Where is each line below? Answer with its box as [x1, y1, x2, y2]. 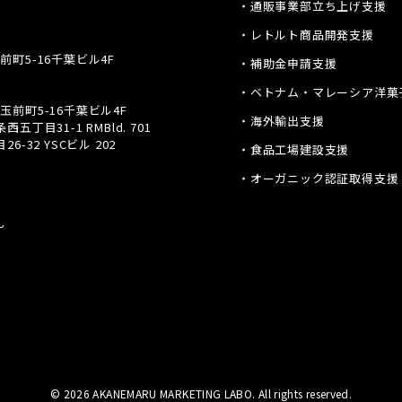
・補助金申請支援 [237, 55, 337, 72]
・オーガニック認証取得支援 [237, 170, 399, 187]
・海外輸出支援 [237, 112, 325, 129]
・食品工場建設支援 [237, 141, 350, 158]
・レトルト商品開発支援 [237, 26, 374, 43]
